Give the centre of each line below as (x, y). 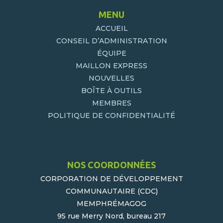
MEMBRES (111, 103)
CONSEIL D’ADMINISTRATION (111, 41)
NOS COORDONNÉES (111, 165)
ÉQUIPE (111, 53)
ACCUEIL (111, 28)
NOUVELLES (111, 78)
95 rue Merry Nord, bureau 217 (111, 216)
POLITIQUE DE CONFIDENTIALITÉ (111, 115)
